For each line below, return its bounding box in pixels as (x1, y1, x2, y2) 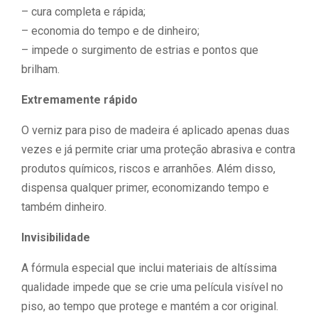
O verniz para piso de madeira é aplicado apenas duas (21, 124, 290, 137)
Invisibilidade (21, 231, 90, 244)
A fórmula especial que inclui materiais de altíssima (21, 261, 277, 275)
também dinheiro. (21, 200, 106, 214)
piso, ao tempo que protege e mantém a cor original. (21, 300, 278, 313)
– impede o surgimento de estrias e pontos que (21, 43, 258, 57)
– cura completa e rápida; (21, 5, 146, 18)
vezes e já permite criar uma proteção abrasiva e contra (21, 143, 295, 156)
